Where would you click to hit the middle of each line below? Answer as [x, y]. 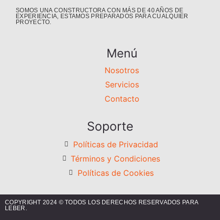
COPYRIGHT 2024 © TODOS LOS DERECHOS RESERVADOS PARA [102, 202]
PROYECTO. [34, 22]
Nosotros [122, 70]
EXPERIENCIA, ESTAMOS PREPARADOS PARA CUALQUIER [102, 16]
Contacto [122, 99]
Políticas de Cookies [115, 173]
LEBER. [16, 208]
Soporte [110, 126]
